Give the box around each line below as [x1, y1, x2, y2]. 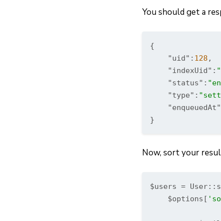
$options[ [150, 194, 208, 203]
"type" [168, 91, 194, 99]
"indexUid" [168, 66, 212, 74]
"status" [168, 78, 203, 87]
